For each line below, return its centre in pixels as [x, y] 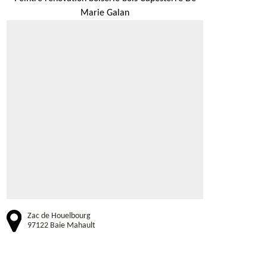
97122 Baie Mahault [61, 226]
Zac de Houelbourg [59, 216]
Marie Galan [105, 13]
